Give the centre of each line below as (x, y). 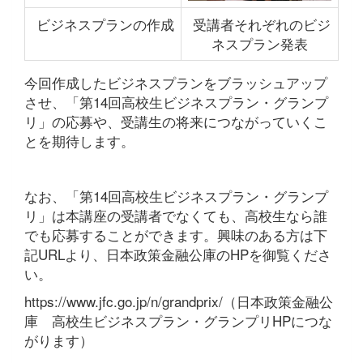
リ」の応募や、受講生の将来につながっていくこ (176, 121)
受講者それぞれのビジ (260, 24)
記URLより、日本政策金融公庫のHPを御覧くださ (178, 254)
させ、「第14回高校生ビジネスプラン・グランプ (176, 102)
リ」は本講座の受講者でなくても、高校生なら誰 (176, 215)
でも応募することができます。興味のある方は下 (176, 235)
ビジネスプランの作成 (103, 24)
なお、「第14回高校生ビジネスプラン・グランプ (176, 196)
